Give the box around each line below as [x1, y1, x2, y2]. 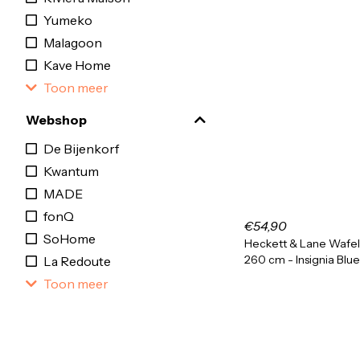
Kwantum [43, 163, 99, 179]
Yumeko [43, 12, 92, 28]
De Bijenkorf [43, 141, 119, 157]
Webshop [26, 112, 87, 128]
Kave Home [43, 57, 111, 73]
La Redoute [43, 253, 111, 269]
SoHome [43, 231, 96, 247]
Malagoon [43, 35, 102, 51]
